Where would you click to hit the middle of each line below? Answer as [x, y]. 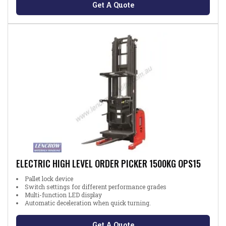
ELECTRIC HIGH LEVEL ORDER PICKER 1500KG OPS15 [108, 163]
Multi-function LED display [63, 194]
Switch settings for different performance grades [96, 186]
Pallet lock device [49, 178]
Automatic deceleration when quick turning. [88, 203]
